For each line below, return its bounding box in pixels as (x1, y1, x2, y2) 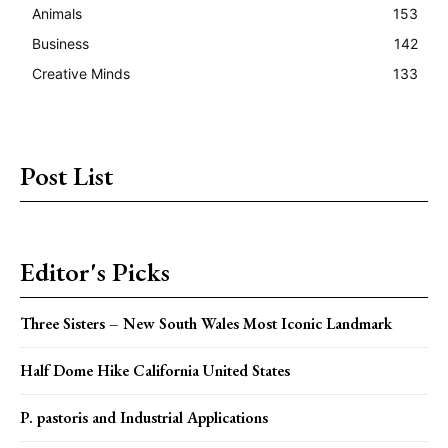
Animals (32, 4, 82, 22)
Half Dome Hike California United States (20, 359, 290, 381)
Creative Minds (32, 64, 130, 82)
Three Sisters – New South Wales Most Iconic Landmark (20, 312, 392, 334)
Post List (20, 158, 113, 193)
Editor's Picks (20, 254, 170, 289)
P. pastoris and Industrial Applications (20, 406, 268, 428)
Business (32, 34, 89, 52)
